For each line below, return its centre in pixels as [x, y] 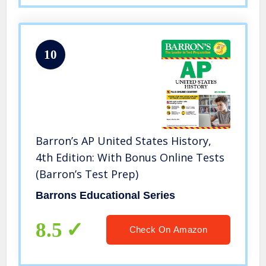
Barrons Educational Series [106, 195]
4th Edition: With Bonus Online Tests [130, 157]
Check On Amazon [168, 229]
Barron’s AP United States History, [124, 140]
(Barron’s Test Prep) [87, 174]
